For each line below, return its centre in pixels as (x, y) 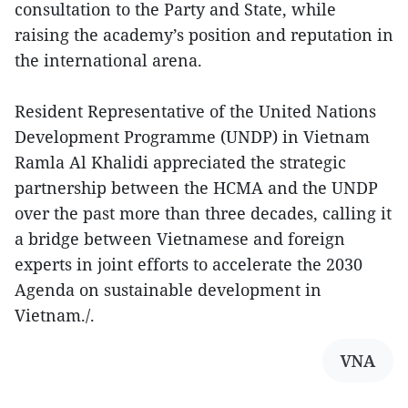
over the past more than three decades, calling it (203, 213)
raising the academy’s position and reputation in (204, 34)
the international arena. (108, 60)
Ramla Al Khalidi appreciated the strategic (180, 162)
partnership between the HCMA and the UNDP (196, 187)
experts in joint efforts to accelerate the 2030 (189, 264)
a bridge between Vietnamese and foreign (180, 238)
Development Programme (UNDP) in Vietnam (192, 136)
